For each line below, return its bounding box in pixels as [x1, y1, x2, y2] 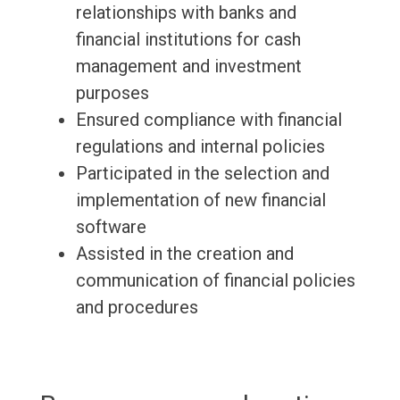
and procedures [75, 296, 198, 319]
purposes [75, 82, 149, 104]
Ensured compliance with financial [75, 109, 342, 131]
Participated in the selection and [75, 162, 329, 185]
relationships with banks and [75, 2, 296, 24]
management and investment [75, 55, 302, 78]
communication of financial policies [75, 270, 355, 292]
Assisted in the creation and [75, 243, 294, 265]
